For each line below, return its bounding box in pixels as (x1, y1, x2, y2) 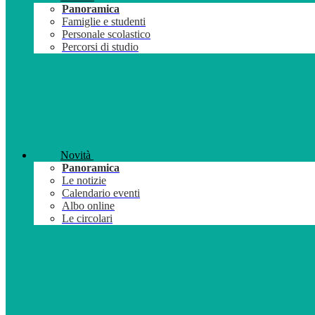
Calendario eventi (62, 187, 140, 200)
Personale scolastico (62, 28, 150, 41)
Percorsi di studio (62, 41, 139, 53)
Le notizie (62, 174, 106, 187)
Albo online (62, 200, 115, 212)
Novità (60, 149, 91, 162)
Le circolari (62, 212, 112, 225)
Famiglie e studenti (62, 15, 146, 28)
